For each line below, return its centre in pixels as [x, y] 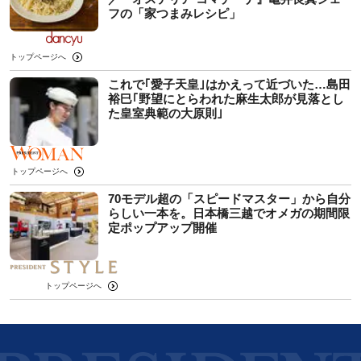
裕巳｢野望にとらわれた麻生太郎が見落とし [226, 98]
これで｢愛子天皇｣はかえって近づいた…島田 [229, 84]
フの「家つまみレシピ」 [174, 13]
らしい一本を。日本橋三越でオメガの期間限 [229, 213]
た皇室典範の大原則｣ [166, 113]
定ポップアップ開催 [162, 227]
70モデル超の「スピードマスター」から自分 [229, 198]
